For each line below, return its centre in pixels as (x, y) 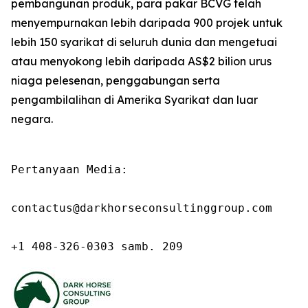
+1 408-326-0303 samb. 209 (97, 246)
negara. (32, 119)
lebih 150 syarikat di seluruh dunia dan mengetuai (144, 42)
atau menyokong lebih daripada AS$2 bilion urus (141, 61)
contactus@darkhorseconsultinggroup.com (142, 208)
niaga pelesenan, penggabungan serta (115, 80)
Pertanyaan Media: (69, 169)
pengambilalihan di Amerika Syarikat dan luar (134, 100)
